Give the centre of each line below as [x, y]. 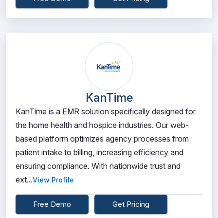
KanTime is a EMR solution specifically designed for [106, 111]
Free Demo [52, 204]
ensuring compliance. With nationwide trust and [98, 166]
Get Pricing [131, 204]
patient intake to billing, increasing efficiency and [100, 152]
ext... [24, 180]
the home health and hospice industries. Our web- [102, 125]
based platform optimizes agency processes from [102, 139]
